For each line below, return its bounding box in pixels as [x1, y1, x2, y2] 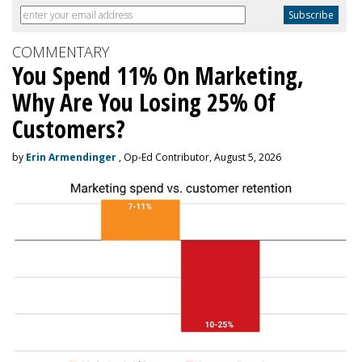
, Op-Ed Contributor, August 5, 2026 [116, 150, 281, 164]
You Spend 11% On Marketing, [12, 59, 304, 92]
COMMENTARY [12, 42, 109, 61]
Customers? [12, 112, 125, 145]
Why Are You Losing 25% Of [12, 86, 276, 119]
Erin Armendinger [26, 150, 116, 164]
